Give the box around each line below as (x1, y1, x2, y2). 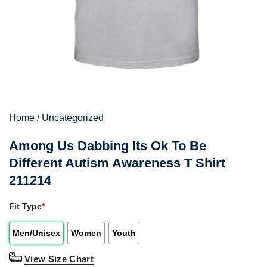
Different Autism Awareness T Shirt (9, 156, 225, 171)
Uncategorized (42, 112, 104, 123)
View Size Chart (24, 254, 94, 265)
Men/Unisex (13, 228, 60, 238)
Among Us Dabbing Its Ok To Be (9, 138, 206, 154)
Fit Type (9, 201, 42, 212)
